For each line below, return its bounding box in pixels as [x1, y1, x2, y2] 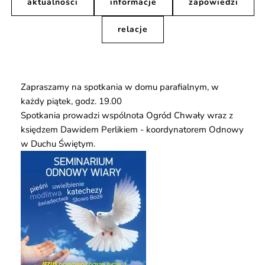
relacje [117, 24, 148, 35]
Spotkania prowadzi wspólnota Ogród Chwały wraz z [21, 109, 233, 122]
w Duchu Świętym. [21, 138, 95, 150]
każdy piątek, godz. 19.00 [21, 95, 122, 108]
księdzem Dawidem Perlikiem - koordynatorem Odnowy [21, 124, 244, 136]
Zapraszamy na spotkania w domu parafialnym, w [21, 81, 219, 93]
